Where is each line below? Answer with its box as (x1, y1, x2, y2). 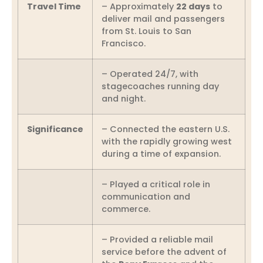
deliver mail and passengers (102, 12, 225, 25)
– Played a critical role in (102, 178, 210, 190)
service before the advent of (102, 245, 227, 258)
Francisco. (102, 37, 146, 49)
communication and (102, 190, 190, 203)
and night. (102, 92, 146, 104)
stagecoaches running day (102, 80, 219, 92)
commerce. (102, 203, 150, 215)
